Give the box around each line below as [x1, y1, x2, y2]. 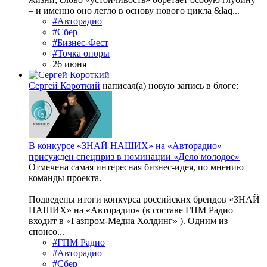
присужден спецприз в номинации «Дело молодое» [29, 151, 240, 162]
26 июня [52, 59, 86, 70]
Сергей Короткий [29, 80, 100, 91]
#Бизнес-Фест [52, 38, 108, 48]
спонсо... [29, 226, 64, 237]
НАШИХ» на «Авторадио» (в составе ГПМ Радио [29, 205, 233, 216]
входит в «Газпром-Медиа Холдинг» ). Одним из [29, 216, 228, 226]
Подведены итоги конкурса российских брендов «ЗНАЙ [29, 194, 260, 205]
